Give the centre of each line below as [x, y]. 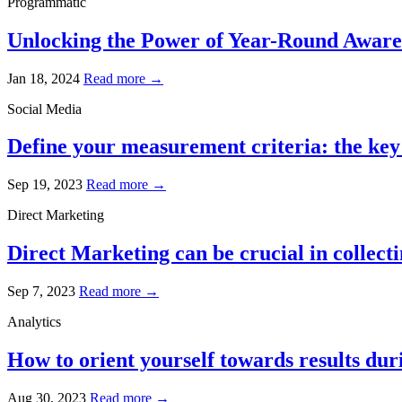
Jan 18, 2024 [44, 78]
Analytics [34, 322]
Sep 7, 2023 [41, 292]
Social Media [44, 109]
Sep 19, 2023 [45, 185]
